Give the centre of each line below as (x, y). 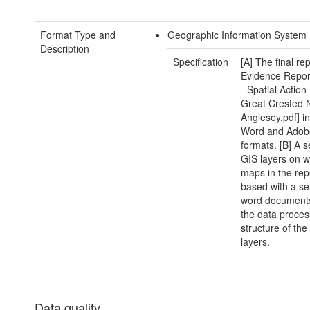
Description (65, 49)
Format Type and (78, 35)
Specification (201, 62)
